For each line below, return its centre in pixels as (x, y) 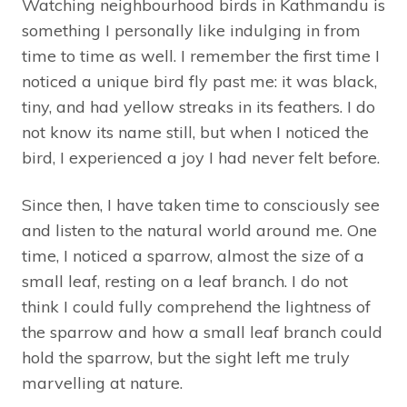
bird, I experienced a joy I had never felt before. (201, 157)
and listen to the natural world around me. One (199, 230)
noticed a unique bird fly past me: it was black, (199, 81)
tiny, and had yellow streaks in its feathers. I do (199, 106)
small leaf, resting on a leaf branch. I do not (185, 281)
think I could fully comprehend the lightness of (196, 306)
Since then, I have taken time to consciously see (201, 204)
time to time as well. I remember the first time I (201, 55)
